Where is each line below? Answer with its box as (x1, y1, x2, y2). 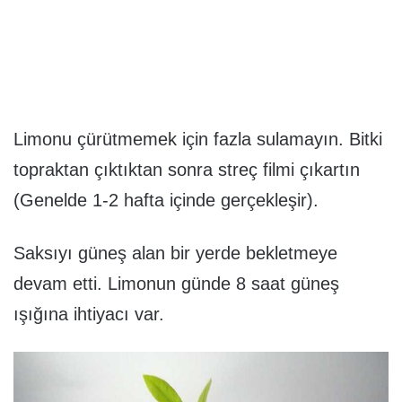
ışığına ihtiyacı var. (13, 304, 164, 325)
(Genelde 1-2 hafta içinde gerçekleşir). (13, 190, 319, 211)
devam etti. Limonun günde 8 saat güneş (13, 274, 339, 294)
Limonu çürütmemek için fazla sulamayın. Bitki (13, 129, 382, 150)
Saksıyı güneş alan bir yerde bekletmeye (13, 243, 337, 264)
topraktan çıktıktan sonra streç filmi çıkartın (13, 160, 360, 180)
